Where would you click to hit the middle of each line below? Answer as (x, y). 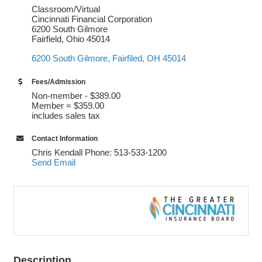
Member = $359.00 (68, 106)
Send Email (54, 162)
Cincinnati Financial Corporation (93, 19)
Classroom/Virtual (66, 9)
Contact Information (65, 139)
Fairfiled (127, 58)
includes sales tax (66, 116)
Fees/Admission (58, 82)
